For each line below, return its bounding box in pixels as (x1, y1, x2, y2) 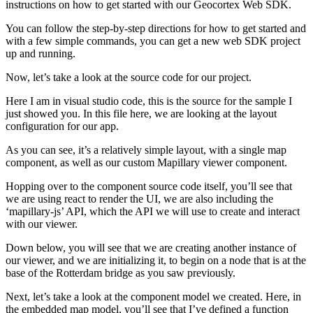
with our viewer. (6, 218, 78, 231)
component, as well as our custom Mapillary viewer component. (6, 156, 287, 169)
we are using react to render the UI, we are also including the (6, 193, 273, 205)
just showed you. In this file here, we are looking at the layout (6, 108, 277, 120)
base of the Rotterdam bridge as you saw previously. (6, 267, 235, 279)
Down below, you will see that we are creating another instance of (6, 242, 296, 254)
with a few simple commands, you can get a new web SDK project (6, 35, 300, 48)
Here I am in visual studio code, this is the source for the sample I (6, 95, 292, 108)
